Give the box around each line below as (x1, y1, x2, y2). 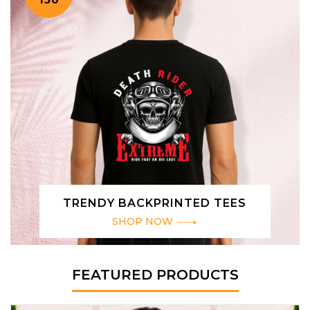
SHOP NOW (112, 215, 174, 228)
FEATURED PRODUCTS (71, 266, 239, 284)
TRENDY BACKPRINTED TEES (63, 197, 247, 210)
